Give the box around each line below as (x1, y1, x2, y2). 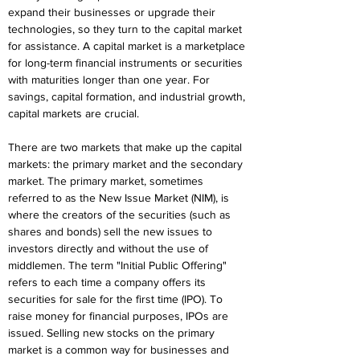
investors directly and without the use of (8, 242, 211, 255)
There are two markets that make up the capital (8, 141, 245, 153)
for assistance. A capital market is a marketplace (8, 39, 248, 52)
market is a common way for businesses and (8, 343, 232, 356)
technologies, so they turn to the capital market (8, 22, 245, 35)
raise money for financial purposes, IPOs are (8, 309, 231, 322)
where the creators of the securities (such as (8, 208, 234, 221)
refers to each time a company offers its (8, 276, 209, 288)
